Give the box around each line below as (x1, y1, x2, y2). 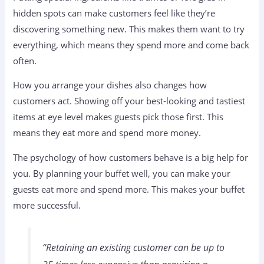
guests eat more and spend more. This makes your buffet (13, 183, 245, 195)
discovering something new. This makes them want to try (13, 22, 245, 35)
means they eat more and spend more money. (13, 127, 202, 139)
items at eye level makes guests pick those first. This (13, 111, 224, 123)
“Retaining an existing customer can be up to (42, 240, 225, 254)
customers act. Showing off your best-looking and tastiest (13, 95, 246, 107)
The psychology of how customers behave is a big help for (13, 151, 249, 163)
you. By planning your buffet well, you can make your (13, 167, 231, 179)
